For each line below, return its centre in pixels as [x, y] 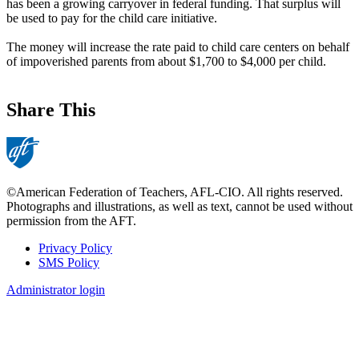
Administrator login [56, 289]
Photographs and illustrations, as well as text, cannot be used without [179, 206]
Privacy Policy [75, 248]
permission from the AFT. [71, 220]
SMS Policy [69, 262]
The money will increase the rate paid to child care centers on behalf [178, 46]
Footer [34, 267]
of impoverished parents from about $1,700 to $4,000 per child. [166, 61]
